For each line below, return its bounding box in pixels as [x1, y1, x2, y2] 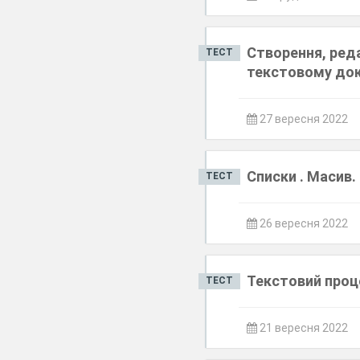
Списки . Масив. [247, 168, 357, 185]
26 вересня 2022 [257, 217, 349, 230]
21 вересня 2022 [257, 321, 349, 334]
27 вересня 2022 [257, 112, 349, 125]
